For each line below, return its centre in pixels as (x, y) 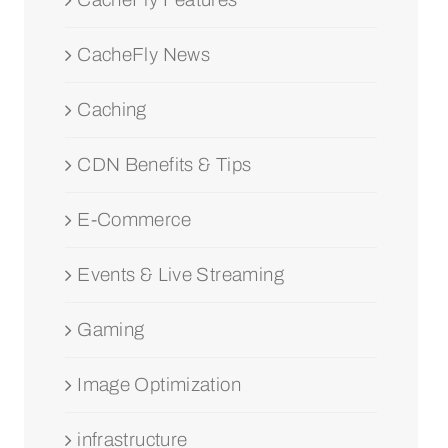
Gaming (111, 329)
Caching (112, 109)
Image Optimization (159, 384)
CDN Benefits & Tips (164, 164)
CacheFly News (144, 54)
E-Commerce (134, 219)
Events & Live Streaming (180, 274)
